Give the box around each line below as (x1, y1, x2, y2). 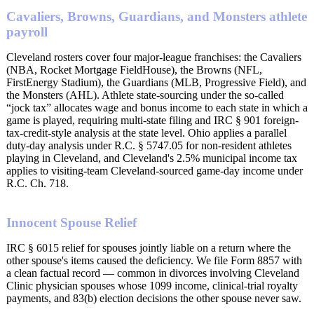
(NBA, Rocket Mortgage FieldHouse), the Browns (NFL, (6, 63, 262, 76)
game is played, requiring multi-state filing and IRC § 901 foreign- (6, 114, 299, 126)
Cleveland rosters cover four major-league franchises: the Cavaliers (6, 50, 301, 63)
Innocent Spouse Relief (6, 215, 137, 231)
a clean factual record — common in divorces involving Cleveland (6, 267, 299, 280)
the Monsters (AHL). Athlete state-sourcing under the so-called (6, 88, 284, 101)
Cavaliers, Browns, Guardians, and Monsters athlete (6, 8, 307, 24)
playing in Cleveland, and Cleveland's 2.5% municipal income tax (6, 151, 297, 164)
